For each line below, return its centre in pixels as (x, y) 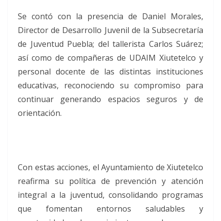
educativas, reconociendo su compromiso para (110, 85)
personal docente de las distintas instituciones (110, 71)
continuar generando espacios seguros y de (110, 99)
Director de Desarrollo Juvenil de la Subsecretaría (110, 30)
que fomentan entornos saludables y (110, 208)
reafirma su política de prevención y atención (110, 181)
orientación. (40, 113)
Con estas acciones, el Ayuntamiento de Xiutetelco (110, 167)
